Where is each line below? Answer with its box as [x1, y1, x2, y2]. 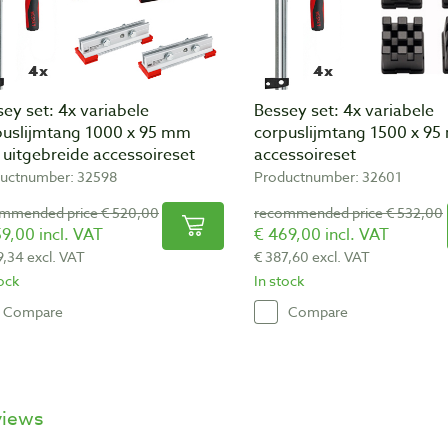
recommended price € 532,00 [254, 202, 443, 222]
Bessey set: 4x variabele [254, 98, 434, 123]
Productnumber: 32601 [254, 166, 402, 186]
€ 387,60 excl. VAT [254, 246, 370, 266]
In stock [254, 270, 304, 290]
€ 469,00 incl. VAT [254, 222, 389, 247]
